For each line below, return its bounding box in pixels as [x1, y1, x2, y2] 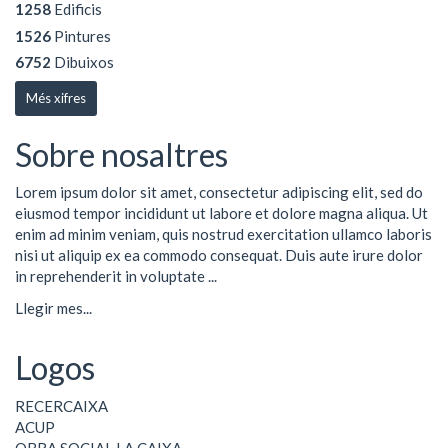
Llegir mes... [15, 298, 92, 317]
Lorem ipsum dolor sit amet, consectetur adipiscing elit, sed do [15, 183, 423, 201]
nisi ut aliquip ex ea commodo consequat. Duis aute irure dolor [15, 246, 423, 264]
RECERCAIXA [15, 396, 108, 415]
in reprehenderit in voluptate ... [15, 267, 217, 285]
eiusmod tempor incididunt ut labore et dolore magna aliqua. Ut [15, 204, 428, 222]
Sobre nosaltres [15, 134, 228, 174]
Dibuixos [51, 53, 114, 71]
